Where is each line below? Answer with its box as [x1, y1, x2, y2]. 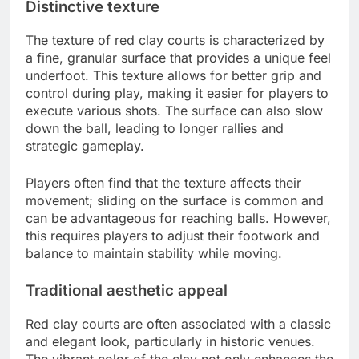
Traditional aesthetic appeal [26, 281, 228, 301]
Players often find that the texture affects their [26, 175, 301, 192]
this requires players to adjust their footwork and [26, 228, 320, 244]
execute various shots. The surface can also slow [26, 103, 323, 119]
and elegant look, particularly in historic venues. [26, 333, 315, 349]
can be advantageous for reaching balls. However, [26, 210, 331, 227]
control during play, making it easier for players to [26, 85, 329, 102]
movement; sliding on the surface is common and [26, 192, 324, 209]
